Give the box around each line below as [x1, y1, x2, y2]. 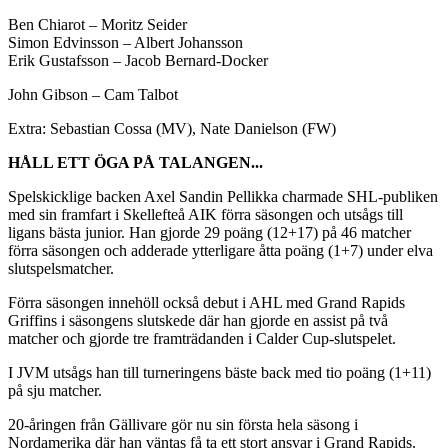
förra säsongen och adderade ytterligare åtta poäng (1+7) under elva [8, 241, 433, 259]
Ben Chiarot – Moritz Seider [8, 15, 187, 33]
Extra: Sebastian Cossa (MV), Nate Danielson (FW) [8, 119, 336, 137]
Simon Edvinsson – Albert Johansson [8, 33, 243, 51]
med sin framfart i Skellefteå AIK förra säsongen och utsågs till [8, 205, 403, 223]
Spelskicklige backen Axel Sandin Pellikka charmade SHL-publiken [8, 187, 438, 205]
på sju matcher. [8, 381, 102, 399]
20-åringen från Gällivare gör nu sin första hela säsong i [8, 415, 358, 433]
